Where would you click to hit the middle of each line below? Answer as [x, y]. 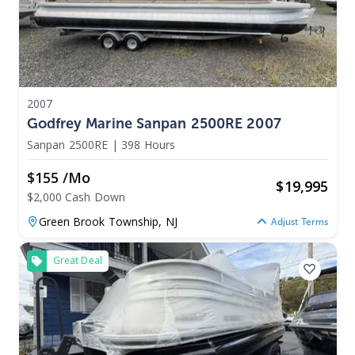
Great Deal [78, 261]
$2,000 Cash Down [76, 197]
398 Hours [149, 144]
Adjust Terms [300, 222]
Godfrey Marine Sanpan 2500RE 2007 [154, 123]
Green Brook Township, [102, 221]
